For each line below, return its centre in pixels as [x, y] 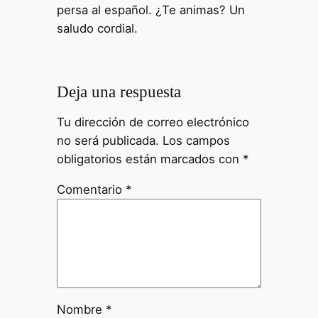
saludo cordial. [97, 29]
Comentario [91, 190]
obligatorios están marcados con [149, 159]
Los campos [196, 141]
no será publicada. [108, 141]
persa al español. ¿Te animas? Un [150, 10]
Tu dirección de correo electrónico [153, 122]
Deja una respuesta [119, 91]
